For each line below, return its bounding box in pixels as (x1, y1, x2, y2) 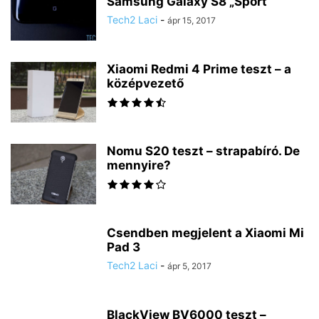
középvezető (107, 76, 184, 91)
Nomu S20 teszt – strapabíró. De (107, 144, 300, 159)
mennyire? (107, 158, 171, 173)
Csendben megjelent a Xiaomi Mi (107, 226, 304, 241)
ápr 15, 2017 (167, 15, 216, 26)
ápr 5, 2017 (167, 261, 211, 272)
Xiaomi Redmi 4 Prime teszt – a (107, 62, 291, 77)
